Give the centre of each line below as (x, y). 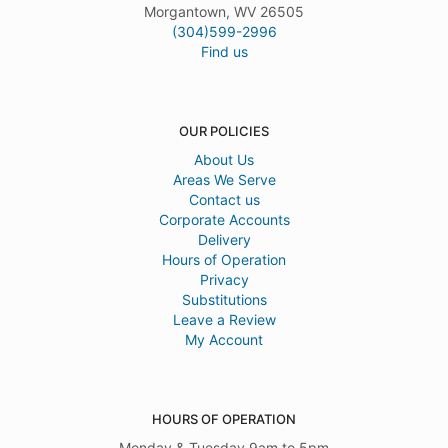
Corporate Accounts (224, 220)
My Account (224, 340)
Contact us (224, 200)
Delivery (224, 240)
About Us (224, 160)
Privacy (224, 280)
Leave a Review (224, 320)
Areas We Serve (224, 180)
